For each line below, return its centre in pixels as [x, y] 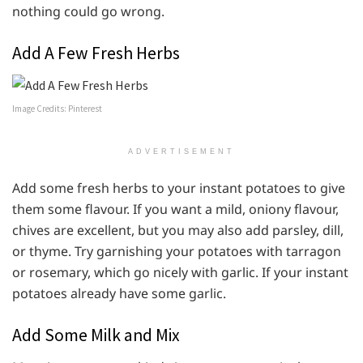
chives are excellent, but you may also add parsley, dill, [178, 231]
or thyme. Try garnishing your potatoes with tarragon [177, 252]
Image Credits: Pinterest [57, 109]
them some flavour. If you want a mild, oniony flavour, [175, 209]
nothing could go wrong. [88, 12]
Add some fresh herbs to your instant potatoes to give [179, 188]
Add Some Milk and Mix [96, 335]
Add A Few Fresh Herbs [96, 53]
